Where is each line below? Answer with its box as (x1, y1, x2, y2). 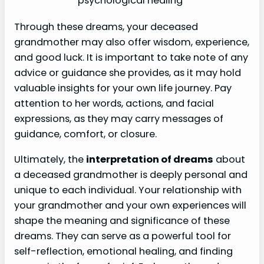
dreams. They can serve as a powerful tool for (14, 229, 231, 243)
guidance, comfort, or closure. (14, 127, 157, 141)
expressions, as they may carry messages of (14, 112, 223, 126)
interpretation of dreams (86, 152, 213, 166)
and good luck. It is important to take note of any (14, 51, 248, 65)
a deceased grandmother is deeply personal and (14, 167, 247, 181)
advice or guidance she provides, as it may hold (14, 66, 241, 80)
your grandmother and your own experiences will (14, 198, 246, 212)
